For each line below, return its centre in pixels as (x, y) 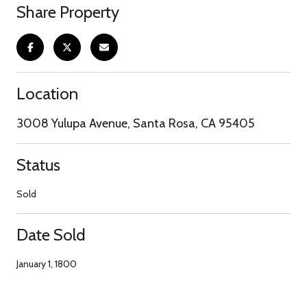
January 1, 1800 (47, 263)
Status (38, 164)
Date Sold (51, 234)
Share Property (68, 12)
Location (47, 93)
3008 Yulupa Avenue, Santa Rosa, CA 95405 (135, 123)
